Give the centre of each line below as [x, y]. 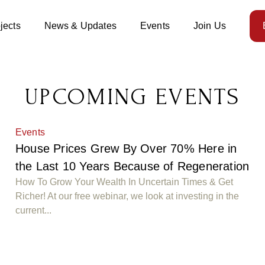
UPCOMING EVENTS [132, 97]
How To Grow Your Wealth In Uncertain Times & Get [124, 182]
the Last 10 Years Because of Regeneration [132, 166]
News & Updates [80, 26]
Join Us [210, 26]
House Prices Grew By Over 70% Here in [126, 148]
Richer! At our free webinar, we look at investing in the [127, 196]
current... [33, 210]
